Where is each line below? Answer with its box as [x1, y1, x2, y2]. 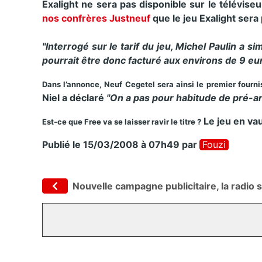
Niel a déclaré [42, 91, 106, 104]
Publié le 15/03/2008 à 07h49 [42, 138, 180, 150]
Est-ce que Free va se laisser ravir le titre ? [42, 116, 201, 126]
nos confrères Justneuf [42, 12, 150, 24]
